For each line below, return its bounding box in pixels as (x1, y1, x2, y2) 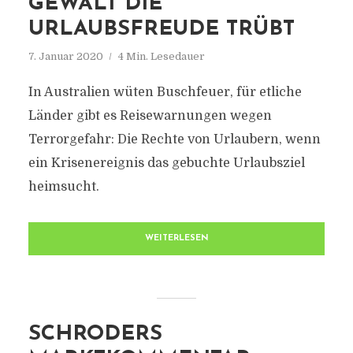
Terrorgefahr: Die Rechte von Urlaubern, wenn (28, 132, 321, 147)
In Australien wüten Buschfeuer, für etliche (28, 85, 302, 99)
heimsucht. (28, 180, 99, 194)
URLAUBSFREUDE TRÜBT (28, 19, 295, 40)
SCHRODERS (28, 324, 162, 345)
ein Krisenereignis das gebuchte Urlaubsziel (28, 156, 305, 170)
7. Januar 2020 (28, 50, 103, 62)
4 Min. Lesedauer (117, 50, 205, 62)
